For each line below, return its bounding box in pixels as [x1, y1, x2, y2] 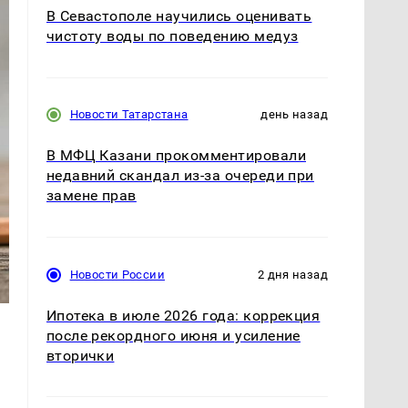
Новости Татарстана [69, 107, 189, 122]
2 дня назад [257, 267, 328, 281]
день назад [260, 107, 328, 122]
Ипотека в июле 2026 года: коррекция [46, 306, 321, 324]
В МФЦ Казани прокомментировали [46, 147, 306, 165]
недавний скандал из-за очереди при [46, 167, 314, 185]
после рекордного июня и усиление [46, 326, 301, 344]
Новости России [69, 267, 165, 281]
